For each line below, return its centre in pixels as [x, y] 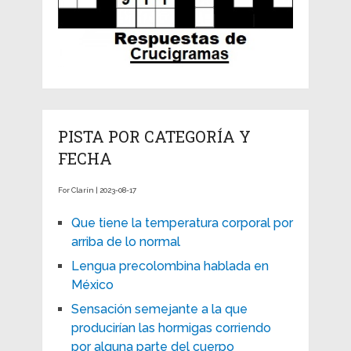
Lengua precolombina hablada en [170, 266]
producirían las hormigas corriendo [171, 327]
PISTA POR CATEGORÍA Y [154, 136]
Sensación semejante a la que [159, 309]
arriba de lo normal [125, 241]
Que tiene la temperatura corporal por [182, 223]
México [92, 284]
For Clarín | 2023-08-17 [97, 190]
